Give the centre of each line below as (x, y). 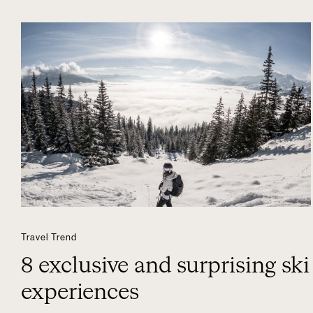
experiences (80, 293)
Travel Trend (49, 237)
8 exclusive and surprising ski (165, 266)
